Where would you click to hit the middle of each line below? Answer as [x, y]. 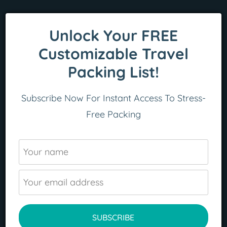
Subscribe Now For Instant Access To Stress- [113, 98]
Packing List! [113, 72]
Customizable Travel [113, 53]
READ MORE [59, 170]
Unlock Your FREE [113, 35]
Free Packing [113, 114]
